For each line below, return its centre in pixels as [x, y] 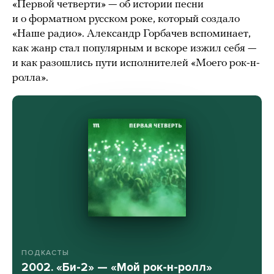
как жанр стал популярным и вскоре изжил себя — [134, 49]
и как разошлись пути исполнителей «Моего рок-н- [136, 64]
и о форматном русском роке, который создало [126, 20]
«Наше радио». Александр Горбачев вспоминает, [131, 34]
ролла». [30, 78]
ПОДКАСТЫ [45, 252]
